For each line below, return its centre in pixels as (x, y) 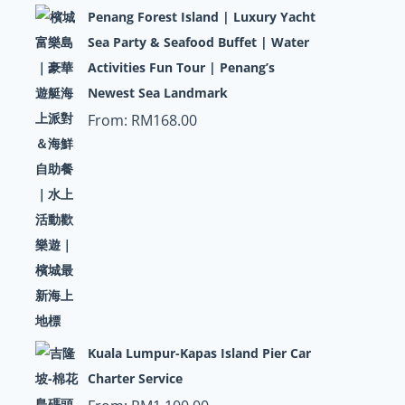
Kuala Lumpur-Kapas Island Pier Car (199, 353)
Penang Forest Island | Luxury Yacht (201, 17)
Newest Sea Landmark (157, 93)
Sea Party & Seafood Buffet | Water (198, 42)
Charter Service (135, 378)
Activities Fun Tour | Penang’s (181, 67)
